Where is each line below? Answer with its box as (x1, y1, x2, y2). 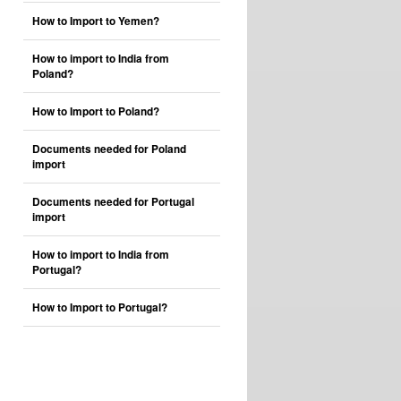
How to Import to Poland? (32, 104, 159, 119)
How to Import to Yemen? (32, 13, 159, 29)
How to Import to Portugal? (32, 300, 167, 315)
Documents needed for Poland (32, 141, 186, 157)
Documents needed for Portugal (32, 194, 194, 209)
